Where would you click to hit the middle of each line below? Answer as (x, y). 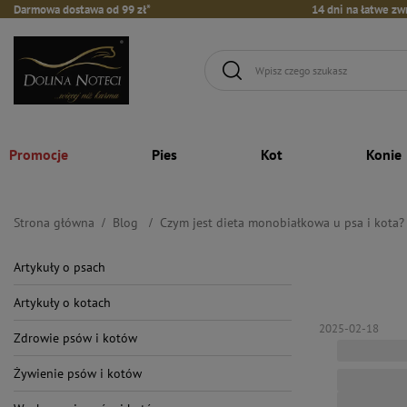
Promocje (39, 154)
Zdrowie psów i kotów (75, 338)
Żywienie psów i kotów (78, 373)
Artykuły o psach (60, 267)
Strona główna (54, 222)
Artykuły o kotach (62, 302)
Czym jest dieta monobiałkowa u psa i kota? (282, 222)
